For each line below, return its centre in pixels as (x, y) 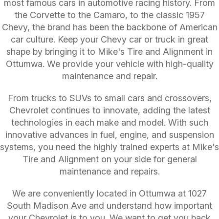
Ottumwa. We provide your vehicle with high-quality (109, 64)
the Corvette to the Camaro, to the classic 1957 (109, 15)
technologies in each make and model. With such (109, 122)
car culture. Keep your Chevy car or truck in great (109, 39)
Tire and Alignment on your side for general (109, 159)
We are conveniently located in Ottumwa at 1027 (109, 193)
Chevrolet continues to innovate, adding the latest (109, 110)
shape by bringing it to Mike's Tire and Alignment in (109, 51)
